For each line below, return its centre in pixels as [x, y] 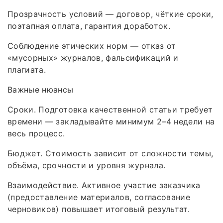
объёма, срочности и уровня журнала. [87, 165]
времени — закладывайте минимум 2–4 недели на [111, 121]
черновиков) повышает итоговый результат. [99, 209]
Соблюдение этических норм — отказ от [92, 46]
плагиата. [27, 69]
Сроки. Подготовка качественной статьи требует [110, 109]
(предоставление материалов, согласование [99, 197]
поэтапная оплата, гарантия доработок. [89, 26]
